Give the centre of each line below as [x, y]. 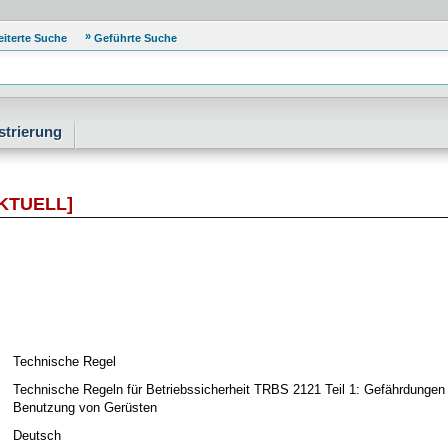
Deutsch [37, 435]
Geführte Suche [135, 38]
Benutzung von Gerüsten [85, 407]
